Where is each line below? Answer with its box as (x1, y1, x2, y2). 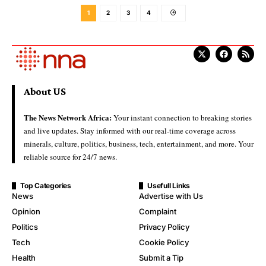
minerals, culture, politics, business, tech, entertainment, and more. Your (24, 138, 254, 149)
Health (12, 252, 36, 262)
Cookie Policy (139, 237, 189, 247)
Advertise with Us (139, 191, 203, 201)
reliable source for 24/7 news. (24, 151, 117, 162)
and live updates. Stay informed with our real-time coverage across (24, 125, 236, 136)
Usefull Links (147, 180, 191, 190)
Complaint (139, 206, 176, 216)
